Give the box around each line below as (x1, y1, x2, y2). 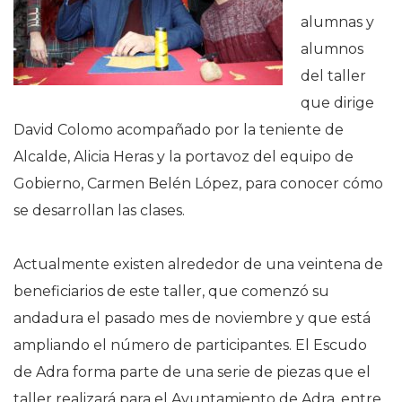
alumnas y (301, 13, 374, 31)
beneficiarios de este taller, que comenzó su (13, 283, 329, 300)
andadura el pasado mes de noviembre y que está (13, 310, 371, 327)
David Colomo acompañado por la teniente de (13, 121, 344, 138)
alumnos (301, 40, 363, 57)
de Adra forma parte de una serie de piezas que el (13, 363, 371, 380)
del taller (301, 67, 366, 84)
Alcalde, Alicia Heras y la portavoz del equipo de (13, 148, 354, 165)
